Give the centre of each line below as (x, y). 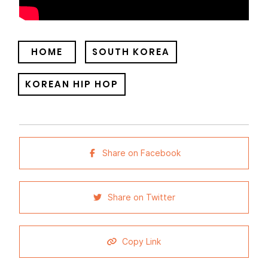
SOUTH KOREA (131, 52)
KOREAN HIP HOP (72, 84)
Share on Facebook (142, 153)
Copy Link (142, 242)
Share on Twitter (142, 197)
